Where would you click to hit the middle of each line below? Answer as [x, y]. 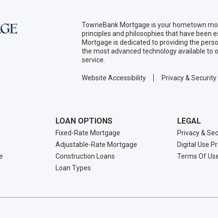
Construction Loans [85, 156]
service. [93, 60]
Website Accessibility [114, 78]
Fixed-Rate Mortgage [88, 133]
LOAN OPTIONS [84, 121]
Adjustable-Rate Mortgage [97, 145]
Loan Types [73, 168]
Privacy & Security [189, 78]
